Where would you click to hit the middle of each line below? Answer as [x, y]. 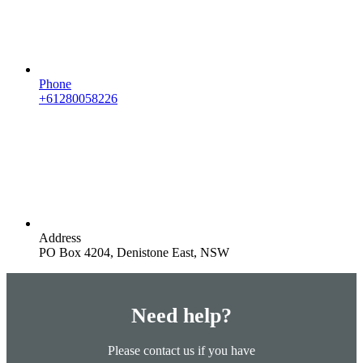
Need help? [181, 315]
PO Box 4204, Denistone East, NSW [134, 252]
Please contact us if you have [181, 350]
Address [60, 238]
